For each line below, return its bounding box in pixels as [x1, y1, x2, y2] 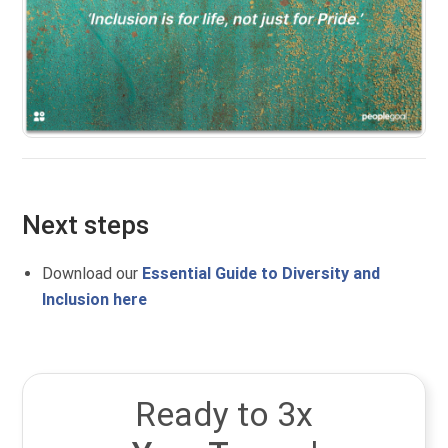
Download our [42, 264, 143, 284]
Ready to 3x [135, 394, 313, 435]
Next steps [22, 210, 150, 241]
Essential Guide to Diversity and [142, 264, 381, 284]
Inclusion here [42, 290, 148, 310]
